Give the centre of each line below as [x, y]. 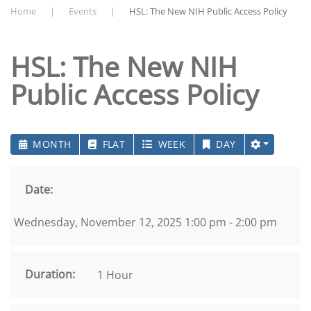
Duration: [50, 274]
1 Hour [115, 275]
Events [83, 11]
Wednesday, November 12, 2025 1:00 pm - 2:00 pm [145, 222]
